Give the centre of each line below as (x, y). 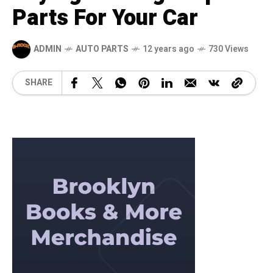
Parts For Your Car (105, 18)
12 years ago (168, 49)
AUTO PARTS (102, 49)
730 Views (229, 49)
